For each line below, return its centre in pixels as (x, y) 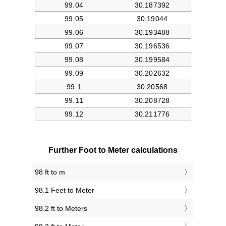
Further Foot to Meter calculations (113, 150)
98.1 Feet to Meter (65, 190)
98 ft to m (50, 172)
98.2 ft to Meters (61, 209)
